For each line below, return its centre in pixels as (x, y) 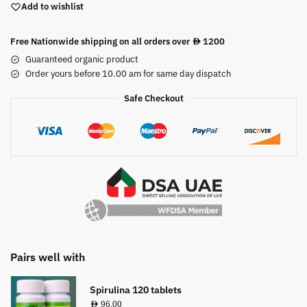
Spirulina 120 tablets (136, 290)
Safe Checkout (153, 98)
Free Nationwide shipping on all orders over (101, 41)
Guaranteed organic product (82, 59)
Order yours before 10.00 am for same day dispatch (128, 73)
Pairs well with (48, 257)
